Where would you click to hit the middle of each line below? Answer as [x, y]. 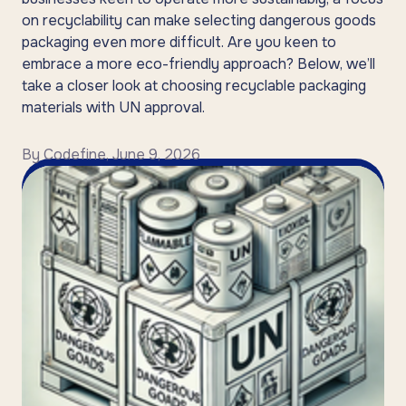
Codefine [75, 155]
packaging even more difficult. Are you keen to [179, 42]
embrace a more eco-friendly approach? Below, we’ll [198, 64]
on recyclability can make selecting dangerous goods [199, 20]
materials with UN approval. [113, 107]
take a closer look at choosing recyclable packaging [194, 86]
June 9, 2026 [156, 155]
